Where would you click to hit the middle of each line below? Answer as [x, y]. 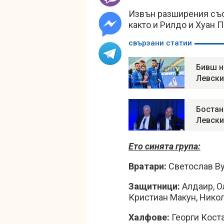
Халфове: [149, 217]
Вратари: [148, 166]
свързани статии [160, 43]
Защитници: [154, 186]
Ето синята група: [164, 146]
